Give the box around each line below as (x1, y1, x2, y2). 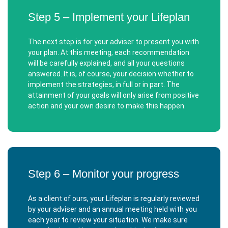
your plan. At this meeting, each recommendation (28, 48, 189, 56)
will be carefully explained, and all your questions (28, 59, 185, 67)
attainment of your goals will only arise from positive (28, 91, 199, 99)
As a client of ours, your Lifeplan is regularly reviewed (28, 194, 199, 203)
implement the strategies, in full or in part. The (28, 80, 180, 89)
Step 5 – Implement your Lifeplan (28, 11, 190, 23)
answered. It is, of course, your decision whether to (28, 70, 194, 78)
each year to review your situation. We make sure (28, 216, 188, 224)
